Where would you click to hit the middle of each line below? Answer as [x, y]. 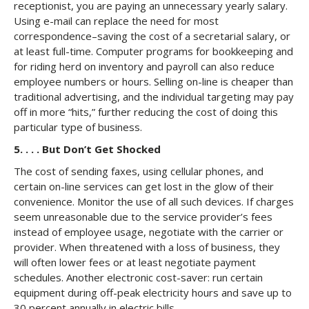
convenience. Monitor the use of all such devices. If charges [154, 201]
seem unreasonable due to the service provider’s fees [143, 217]
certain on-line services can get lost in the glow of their [144, 186]
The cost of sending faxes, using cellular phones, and [139, 171]
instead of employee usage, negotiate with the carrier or [149, 232]
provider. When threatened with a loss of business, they [147, 247]
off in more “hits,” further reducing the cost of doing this [146, 112]
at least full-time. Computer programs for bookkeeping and [153, 51]
